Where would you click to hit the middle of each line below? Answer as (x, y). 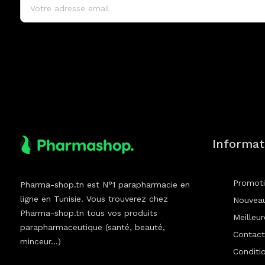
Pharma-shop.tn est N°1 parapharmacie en (105, 185)
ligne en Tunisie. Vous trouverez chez (94, 199)
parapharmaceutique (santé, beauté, (92, 227)
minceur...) (40, 242)
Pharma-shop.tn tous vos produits (88, 213)
